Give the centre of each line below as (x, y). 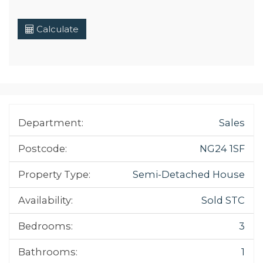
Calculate (56, 29)
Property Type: (54, 174)
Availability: (45, 200)
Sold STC (223, 200)
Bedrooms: (45, 226)
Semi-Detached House (189, 174)
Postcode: (43, 148)
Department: (51, 122)
